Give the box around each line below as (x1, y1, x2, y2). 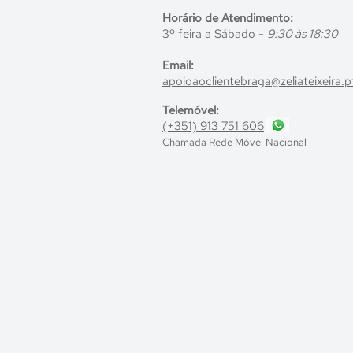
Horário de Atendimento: (162, 9, 293, 26)
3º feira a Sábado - (162, 25, 267, 42)
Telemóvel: (162, 102, 219, 118)
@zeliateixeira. (271, 72, 344, 89)
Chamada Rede (162, 135, 232, 149)
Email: (162, 57, 194, 73)
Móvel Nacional (232, 135, 307, 149)
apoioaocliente (162, 72, 240, 89)
